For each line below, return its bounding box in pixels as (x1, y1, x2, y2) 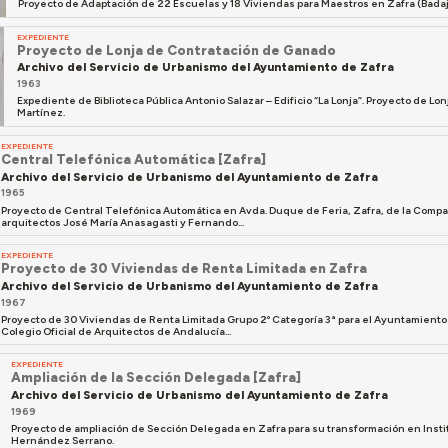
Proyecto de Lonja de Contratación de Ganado (16, 42, 336, 59)
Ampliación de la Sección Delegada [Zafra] (10, 369, 301, 386)
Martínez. (16, 106, 67, 120)
